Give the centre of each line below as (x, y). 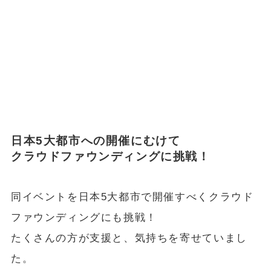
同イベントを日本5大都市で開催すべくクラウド (132, 197)
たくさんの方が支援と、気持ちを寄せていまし (129, 238)
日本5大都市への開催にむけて (96, 140)
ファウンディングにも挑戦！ (84, 217)
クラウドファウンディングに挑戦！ (110, 156)
